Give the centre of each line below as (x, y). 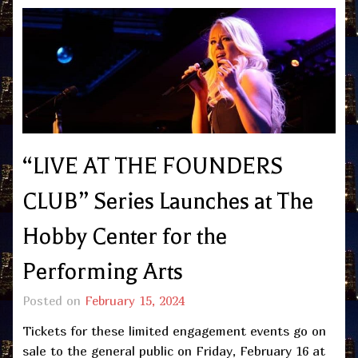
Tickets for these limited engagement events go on (174, 331)
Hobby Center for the (125, 237)
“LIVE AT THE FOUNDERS (153, 167)
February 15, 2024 (135, 301)
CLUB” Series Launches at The (168, 202)
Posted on (54, 301)
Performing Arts (103, 272)
